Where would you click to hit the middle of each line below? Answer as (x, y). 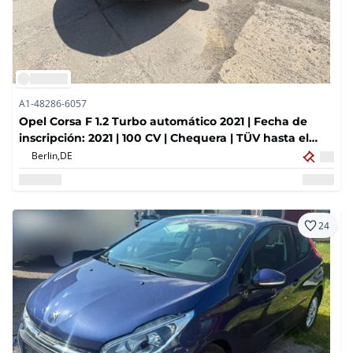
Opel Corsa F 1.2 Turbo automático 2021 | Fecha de (163, 121)
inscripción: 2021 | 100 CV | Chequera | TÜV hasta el (164, 138)
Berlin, (46, 156)
